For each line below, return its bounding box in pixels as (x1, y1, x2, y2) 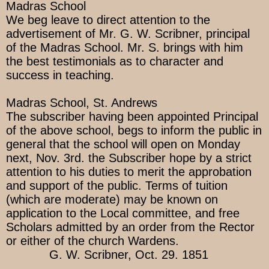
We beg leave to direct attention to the (6, 13, 210, 27)
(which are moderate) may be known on (6, 193, 218, 207)
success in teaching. (6, 68, 114, 82)
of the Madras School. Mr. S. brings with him (6, 41, 243, 55)
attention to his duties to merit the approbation (6, 165, 252, 179)
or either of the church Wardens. (6, 234, 179, 248)
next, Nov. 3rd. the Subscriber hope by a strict (6, 151, 252, 165)
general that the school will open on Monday (6, 138, 240, 151)
